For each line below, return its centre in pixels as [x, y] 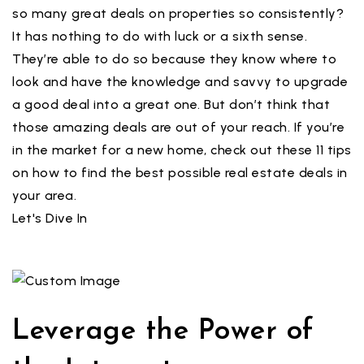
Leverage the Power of [163, 332]
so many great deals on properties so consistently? [178, 13]
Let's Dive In [50, 218]
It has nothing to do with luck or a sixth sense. [160, 36]
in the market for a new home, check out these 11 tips [182, 150]
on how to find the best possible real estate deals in [180, 173]
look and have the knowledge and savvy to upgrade [180, 82]
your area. [44, 195]
